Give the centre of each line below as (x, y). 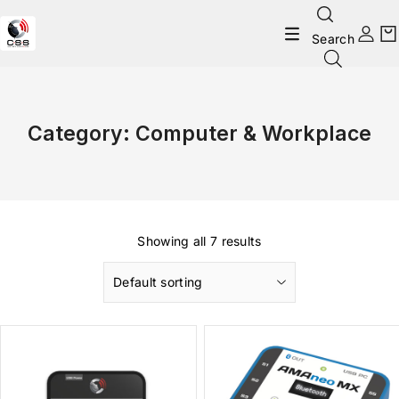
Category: (81, 134)
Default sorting (158, 282)
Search (333, 39)
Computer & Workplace (253, 134)
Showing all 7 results (199, 241)
